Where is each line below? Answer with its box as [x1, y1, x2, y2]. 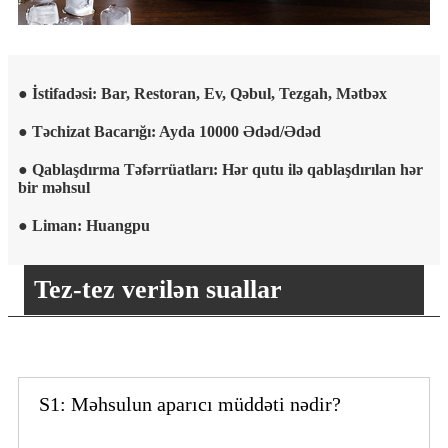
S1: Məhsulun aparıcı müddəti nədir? [39, 392, 341, 415]
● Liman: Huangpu [18, 216, 150, 234]
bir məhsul [18, 178, 90, 196]
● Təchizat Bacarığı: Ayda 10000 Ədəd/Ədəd [18, 122, 321, 140]
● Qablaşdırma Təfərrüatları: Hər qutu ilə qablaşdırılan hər [18, 160, 423, 178]
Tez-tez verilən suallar [34, 274, 282, 304]
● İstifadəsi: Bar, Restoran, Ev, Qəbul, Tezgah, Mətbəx [18, 84, 387, 102]
